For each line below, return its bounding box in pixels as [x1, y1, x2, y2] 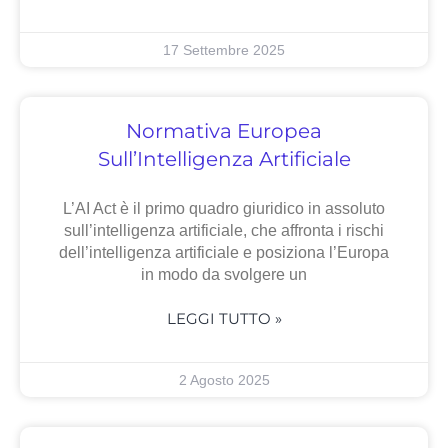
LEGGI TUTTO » [166, 309, 282, 329]
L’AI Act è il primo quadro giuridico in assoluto [63, 200, 385, 218]
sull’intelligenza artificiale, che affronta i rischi [64, 222, 384, 240]
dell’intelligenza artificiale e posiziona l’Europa [59, 244, 389, 262]
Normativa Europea [126, 119, 322, 144]
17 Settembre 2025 [163, 42, 285, 59]
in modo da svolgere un [141, 266, 307, 284]
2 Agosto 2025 [178, 372, 270, 389]
